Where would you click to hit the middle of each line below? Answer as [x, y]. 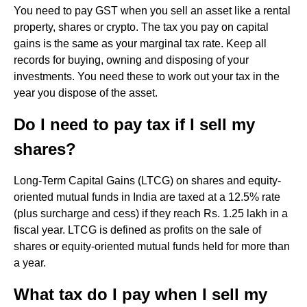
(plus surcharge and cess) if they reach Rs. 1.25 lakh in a [151, 213]
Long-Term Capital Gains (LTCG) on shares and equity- [147, 181]
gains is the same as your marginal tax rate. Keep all [140, 44]
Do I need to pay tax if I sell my [134, 124]
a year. [30, 263]
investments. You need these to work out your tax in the [147, 76]
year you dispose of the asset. [86, 93]
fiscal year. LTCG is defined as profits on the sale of [137, 230]
